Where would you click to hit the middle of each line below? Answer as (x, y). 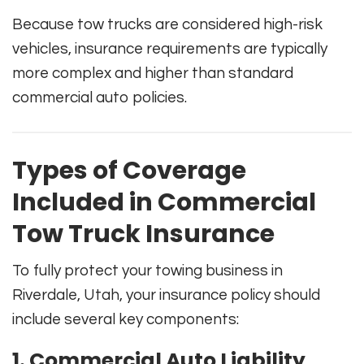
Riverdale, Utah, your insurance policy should (166, 295)
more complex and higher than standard (153, 74)
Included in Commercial (164, 203)
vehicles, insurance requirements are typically (170, 49)
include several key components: (126, 320)
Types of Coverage (129, 171)
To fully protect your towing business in (147, 271)
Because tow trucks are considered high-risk (167, 25)
